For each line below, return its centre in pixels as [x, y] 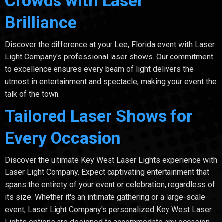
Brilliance [41, 22]
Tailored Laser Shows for [99, 116]
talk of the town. [32, 94]
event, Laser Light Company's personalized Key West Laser [108, 209]
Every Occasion [63, 138]
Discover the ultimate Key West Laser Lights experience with [111, 160]
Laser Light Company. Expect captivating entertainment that [107, 172]
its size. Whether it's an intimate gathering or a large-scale [105, 197]
